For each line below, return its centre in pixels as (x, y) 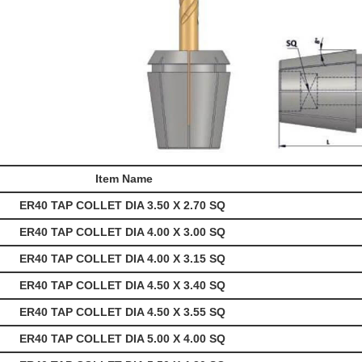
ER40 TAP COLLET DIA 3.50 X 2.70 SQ (124, 206)
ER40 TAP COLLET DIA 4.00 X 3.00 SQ (124, 232)
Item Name (122, 179)
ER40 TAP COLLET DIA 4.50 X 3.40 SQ (124, 286)
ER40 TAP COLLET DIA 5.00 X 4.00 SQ (124, 339)
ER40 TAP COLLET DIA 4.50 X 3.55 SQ (124, 312)
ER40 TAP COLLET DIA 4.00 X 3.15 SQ (124, 259)
